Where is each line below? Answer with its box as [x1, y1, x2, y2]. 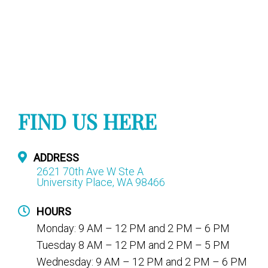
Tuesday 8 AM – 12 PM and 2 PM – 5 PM [36, 239, 230, 252]
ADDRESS [33, 151, 79, 165]
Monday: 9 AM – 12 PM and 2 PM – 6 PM [36, 222, 230, 235]
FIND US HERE [18, 107, 157, 136]
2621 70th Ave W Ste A [36, 165, 144, 178]
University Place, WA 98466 [36, 176, 165, 189]
